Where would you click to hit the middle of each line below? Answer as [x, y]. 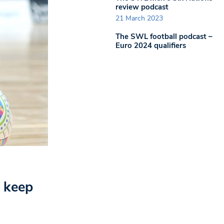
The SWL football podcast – [164, 36]
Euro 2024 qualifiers [151, 45]
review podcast [142, 7]
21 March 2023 [139, 18]
